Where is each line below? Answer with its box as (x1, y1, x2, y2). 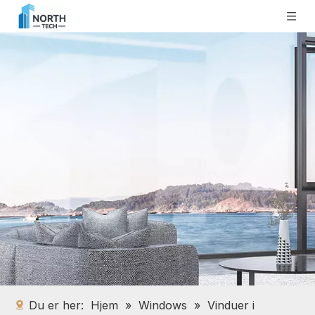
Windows (139, 298, 191, 312)
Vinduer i (207, 298, 255, 312)
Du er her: (25, 298, 87, 312)
